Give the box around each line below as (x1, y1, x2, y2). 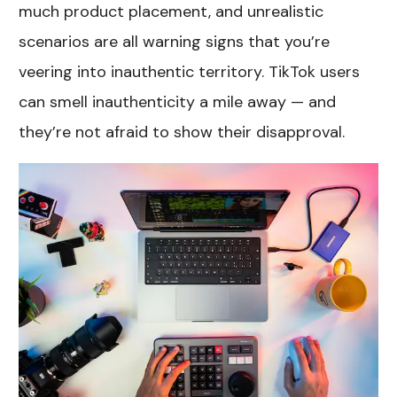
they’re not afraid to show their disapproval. (19, 121, 346, 143)
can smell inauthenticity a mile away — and (19, 90, 337, 113)
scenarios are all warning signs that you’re (19, 30, 331, 52)
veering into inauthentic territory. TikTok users (19, 60, 361, 82)
